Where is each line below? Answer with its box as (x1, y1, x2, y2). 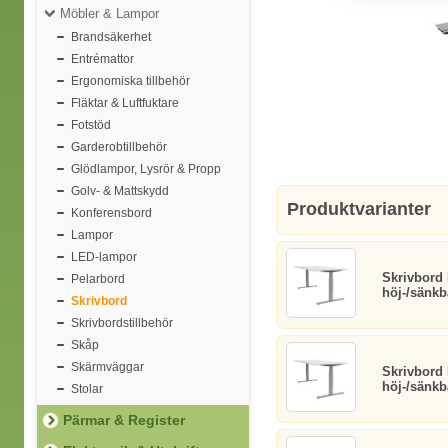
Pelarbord (71, 272, 125, 286)
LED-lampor (71, 250, 137, 264)
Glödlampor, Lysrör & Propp (71, 162, 221, 176)
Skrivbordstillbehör (71, 316, 173, 330)
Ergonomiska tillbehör (71, 74, 190, 88)
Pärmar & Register (63, 412, 185, 428)
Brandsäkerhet (71, 30, 151, 44)
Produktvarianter (286, 199, 431, 219)
